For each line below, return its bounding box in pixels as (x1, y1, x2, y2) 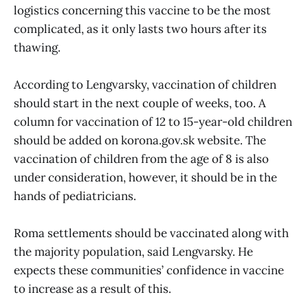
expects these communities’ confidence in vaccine (14, 262, 284, 278)
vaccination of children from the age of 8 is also (14, 151, 269, 166)
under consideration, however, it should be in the (14, 169, 277, 185)
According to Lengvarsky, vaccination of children (14, 76, 276, 92)
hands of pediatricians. (14, 188, 136, 203)
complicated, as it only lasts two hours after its (14, 21, 267, 36)
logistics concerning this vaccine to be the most (14, 2, 271, 18)
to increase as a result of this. (14, 280, 171, 296)
